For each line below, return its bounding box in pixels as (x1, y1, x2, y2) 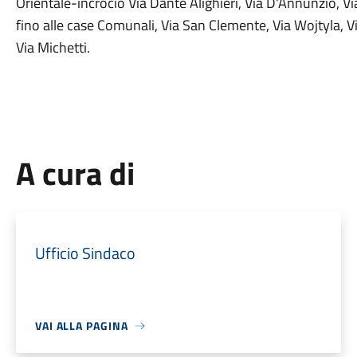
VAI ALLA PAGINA (34, 317, 128, 334)
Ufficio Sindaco (34, 241, 135, 265)
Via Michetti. (15, 37, 90, 58)
